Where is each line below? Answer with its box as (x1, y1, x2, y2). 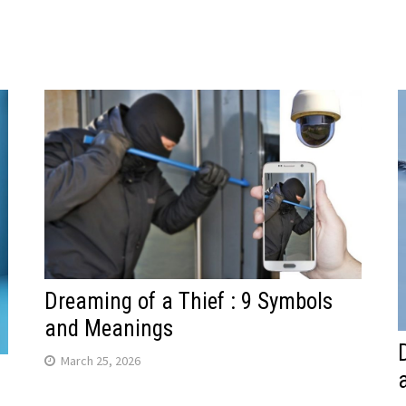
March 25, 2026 (60, 352, 140, 369)
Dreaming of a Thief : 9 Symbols (43, 287, 333, 314)
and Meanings (43, 314, 173, 342)
